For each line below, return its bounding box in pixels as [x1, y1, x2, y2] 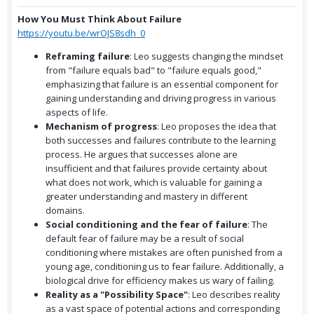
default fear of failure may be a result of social [46, 232, 244, 245]
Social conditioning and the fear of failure [46, 218, 247, 231]
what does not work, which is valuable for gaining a [46, 176, 262, 189]
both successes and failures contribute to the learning [46, 134, 275, 147]
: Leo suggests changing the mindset [130, 50, 283, 63]
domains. [46, 204, 85, 217]
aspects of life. [46, 106, 108, 119]
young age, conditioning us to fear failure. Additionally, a [46, 260, 284, 273]
